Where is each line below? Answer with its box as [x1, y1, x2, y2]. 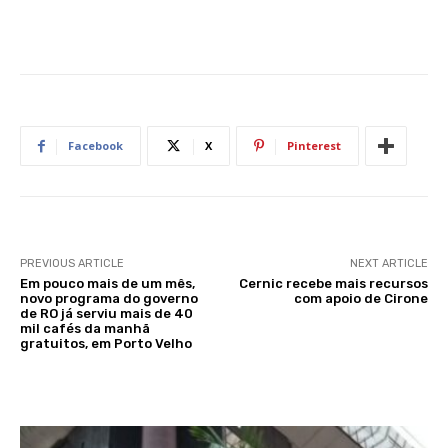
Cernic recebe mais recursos [238, 276, 428, 292]
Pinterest [287, 138, 341, 154]
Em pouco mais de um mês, [20, 276, 195, 292]
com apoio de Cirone [293, 291, 428, 307]
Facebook [68, 138, 123, 154]
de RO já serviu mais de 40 [20, 306, 193, 322]
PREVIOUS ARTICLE [20, 257, 124, 271]
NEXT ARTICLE [349, 257, 428, 271]
